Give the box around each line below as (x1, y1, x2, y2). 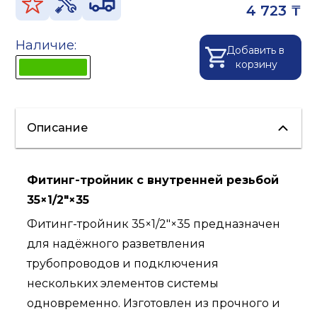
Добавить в (226, 44, 287, 57)
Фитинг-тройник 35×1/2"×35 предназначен (27, 217, 281, 231)
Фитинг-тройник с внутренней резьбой (27, 173, 279, 188)
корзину (236, 58, 278, 71)
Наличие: (16, 38, 77, 54)
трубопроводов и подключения (27, 257, 219, 271)
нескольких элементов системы (27, 277, 219, 291)
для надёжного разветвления (27, 237, 206, 251)
